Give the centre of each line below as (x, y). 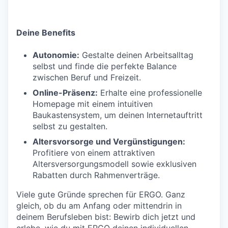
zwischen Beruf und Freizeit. (87, 77)
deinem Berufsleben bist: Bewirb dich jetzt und (106, 217)
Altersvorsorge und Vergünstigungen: (109, 141)
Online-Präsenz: (65, 92)
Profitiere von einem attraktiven (94, 152)
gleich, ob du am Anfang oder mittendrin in (99, 205)
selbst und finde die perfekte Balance (105, 66)
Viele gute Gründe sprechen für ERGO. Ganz (101, 194)
